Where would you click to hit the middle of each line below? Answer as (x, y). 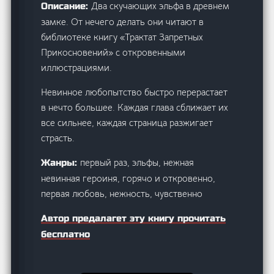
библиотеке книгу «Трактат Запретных (122, 37)
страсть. (58, 138)
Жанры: (61, 162)
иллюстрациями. (77, 67)
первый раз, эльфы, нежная (137, 162)
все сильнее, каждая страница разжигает (127, 122)
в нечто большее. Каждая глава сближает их (135, 107)
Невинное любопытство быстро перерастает (135, 92)
